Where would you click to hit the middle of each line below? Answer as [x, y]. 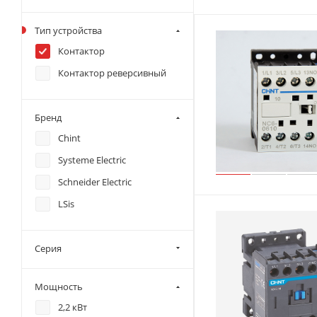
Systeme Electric [92, 160]
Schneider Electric [95, 182]
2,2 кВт [73, 307]
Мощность [59, 287]
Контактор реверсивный [112, 73]
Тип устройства [68, 30]
